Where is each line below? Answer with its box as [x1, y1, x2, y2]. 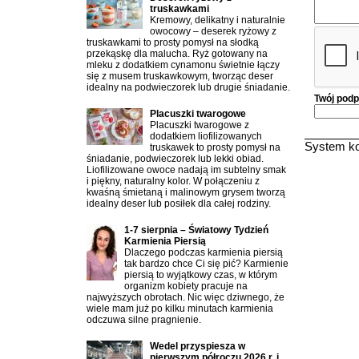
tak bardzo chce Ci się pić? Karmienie [124, 258, 288, 269]
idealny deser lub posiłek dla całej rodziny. [87, 198, 271, 209]
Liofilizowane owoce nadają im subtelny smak [87, 164, 286, 175]
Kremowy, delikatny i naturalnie [150, 14, 285, 26]
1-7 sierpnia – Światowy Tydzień [124, 224, 268, 236]
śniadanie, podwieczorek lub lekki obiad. [87, 153, 264, 164]
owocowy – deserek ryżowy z [150, 26, 276, 37]
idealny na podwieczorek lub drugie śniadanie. [87, 82, 290, 93]
